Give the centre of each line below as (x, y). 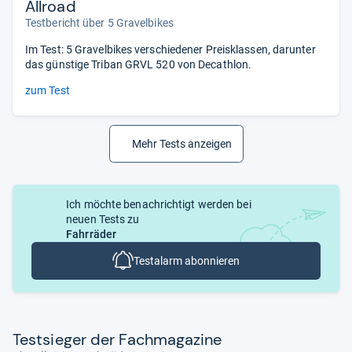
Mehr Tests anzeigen (181, 143)
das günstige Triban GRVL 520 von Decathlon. (139, 64)
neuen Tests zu (103, 219)
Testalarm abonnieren (187, 260)
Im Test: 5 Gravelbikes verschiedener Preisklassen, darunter (170, 49)
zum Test (48, 90)
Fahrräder (92, 234)
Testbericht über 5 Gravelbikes (99, 22)
